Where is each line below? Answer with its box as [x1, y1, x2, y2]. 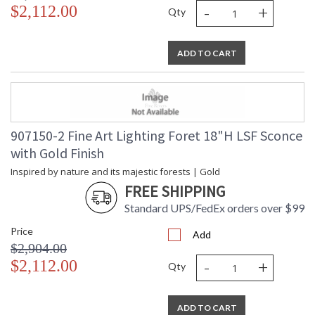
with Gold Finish [11, 144, 104, 162]
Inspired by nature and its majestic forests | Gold [11, 165, 220, 179]
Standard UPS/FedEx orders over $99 [124, 201, 304, 215]
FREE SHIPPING [124, 181, 225, 202]
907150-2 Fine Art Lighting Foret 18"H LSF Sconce [11, 127, 302, 145]
